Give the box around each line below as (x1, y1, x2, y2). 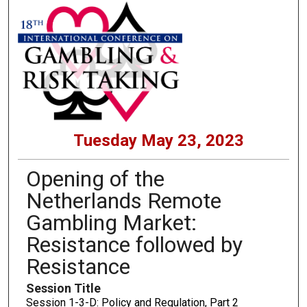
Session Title (25, 281, 101, 296)
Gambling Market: (25, 210, 197, 236)
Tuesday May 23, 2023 (73, 131, 245, 151)
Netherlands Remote (25, 188, 221, 214)
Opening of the (25, 166, 164, 193)
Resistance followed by (25, 232, 243, 258)
